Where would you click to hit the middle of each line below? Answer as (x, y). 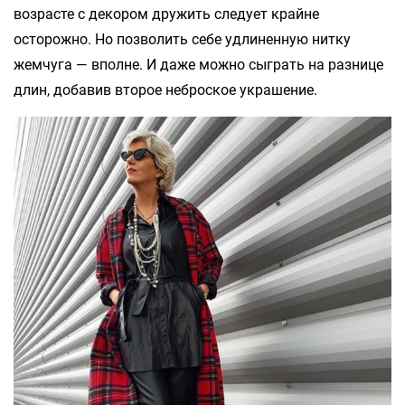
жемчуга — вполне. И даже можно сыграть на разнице (198, 64)
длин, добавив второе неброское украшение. (165, 89)
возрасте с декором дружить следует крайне (166, 14)
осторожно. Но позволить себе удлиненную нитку (182, 39)
